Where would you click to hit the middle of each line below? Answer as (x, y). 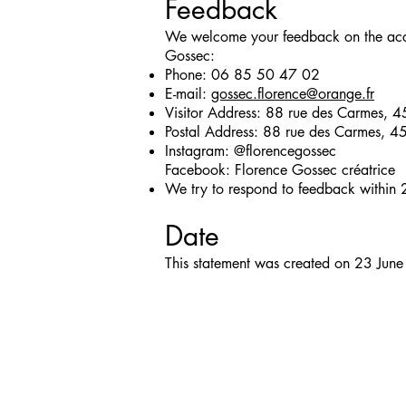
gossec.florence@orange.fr (293, 94)
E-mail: (188, 94)
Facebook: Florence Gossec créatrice (280, 170)
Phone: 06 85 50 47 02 (242, 75)
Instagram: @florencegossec (251, 151)
